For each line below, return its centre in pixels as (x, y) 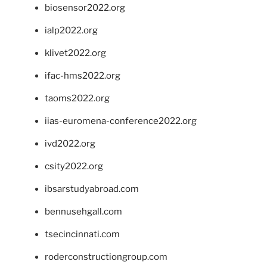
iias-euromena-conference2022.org (121, 121)
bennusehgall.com (83, 211)
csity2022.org (74, 166)
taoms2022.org (77, 98)
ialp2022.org (71, 30)
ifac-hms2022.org (83, 75)
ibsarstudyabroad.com (92, 189)
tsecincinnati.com (82, 234)
